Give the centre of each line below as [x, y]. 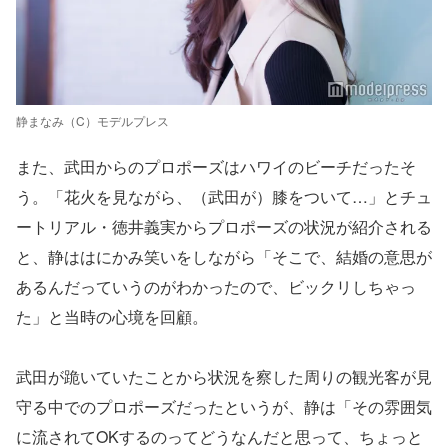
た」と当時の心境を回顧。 [112, 316]
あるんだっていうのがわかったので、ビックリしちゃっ [216, 286]
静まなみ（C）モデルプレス [92, 120]
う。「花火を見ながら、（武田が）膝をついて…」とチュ [224, 196]
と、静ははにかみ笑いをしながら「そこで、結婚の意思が [224, 256]
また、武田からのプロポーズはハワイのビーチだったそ [216, 166]
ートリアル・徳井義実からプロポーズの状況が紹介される [224, 226]
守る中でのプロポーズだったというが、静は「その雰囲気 [224, 406]
